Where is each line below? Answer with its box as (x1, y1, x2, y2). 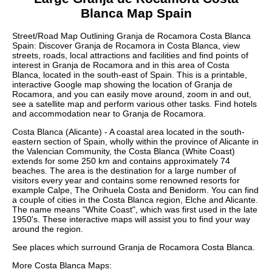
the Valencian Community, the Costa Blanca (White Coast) (12, 146, 235, 157)
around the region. (12, 224, 83, 234)
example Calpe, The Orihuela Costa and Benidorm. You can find (12, 185, 259, 195)
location (152, 80, 182, 90)
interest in (12, 60, 52, 70)
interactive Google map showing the (12, 80, 152, 90)
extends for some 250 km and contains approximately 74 (12, 156, 230, 166)
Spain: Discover (12, 41, 75, 51)
